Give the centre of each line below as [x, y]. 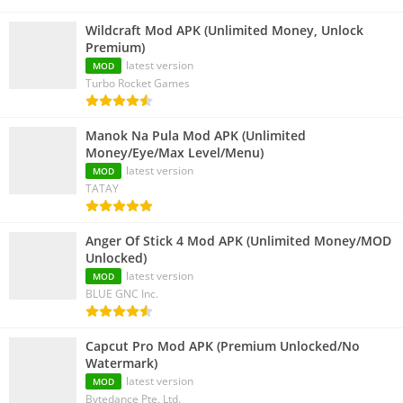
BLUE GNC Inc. [122, 294]
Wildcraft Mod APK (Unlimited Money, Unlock [224, 31]
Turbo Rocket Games [138, 84]
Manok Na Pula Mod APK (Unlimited [196, 136]
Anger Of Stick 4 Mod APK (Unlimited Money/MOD [238, 241]
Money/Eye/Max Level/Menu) [175, 153]
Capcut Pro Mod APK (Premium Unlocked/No [223, 346]
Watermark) [121, 363]
